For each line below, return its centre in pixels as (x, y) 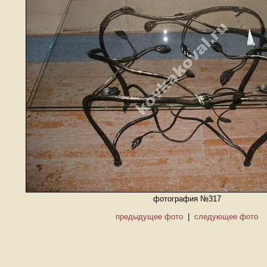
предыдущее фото (150, 217)
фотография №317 (187, 199)
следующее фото (226, 217)
